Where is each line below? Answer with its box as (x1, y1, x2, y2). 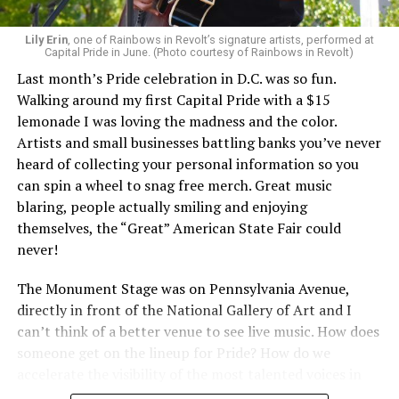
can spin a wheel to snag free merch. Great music (16, 175, 332, 196)
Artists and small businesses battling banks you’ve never (16, 133, 381, 153)
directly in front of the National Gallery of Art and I (16, 300, 352, 321)
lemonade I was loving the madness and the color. (16, 111, 337, 132)
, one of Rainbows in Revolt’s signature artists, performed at (67, 33, 374, 47)
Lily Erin (24, 33, 68, 47)
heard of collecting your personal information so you (16, 154, 359, 175)
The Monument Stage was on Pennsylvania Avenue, (16, 279, 349, 299)
